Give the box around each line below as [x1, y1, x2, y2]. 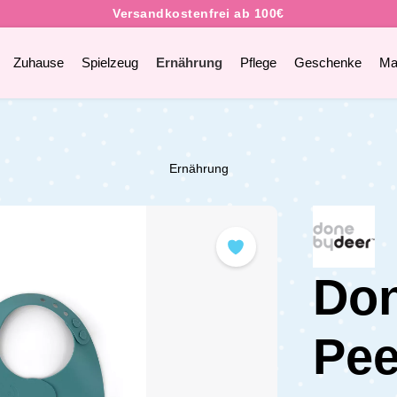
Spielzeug [81, 55, 138, 70]
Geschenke [293, 55, 362, 70]
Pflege [239, 55, 276, 70]
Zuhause [12, 55, 64, 70]
